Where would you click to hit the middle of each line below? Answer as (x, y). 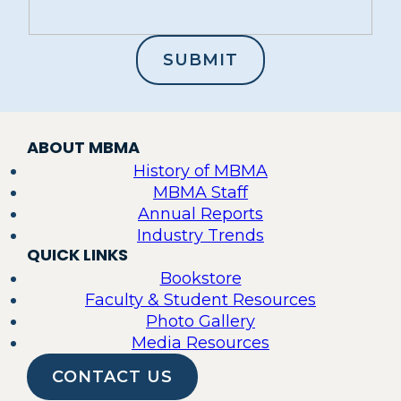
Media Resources (200, 342)
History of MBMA (200, 171)
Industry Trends (200, 235)
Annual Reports (200, 213)
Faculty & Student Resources (200, 299)
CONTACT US (112, 376)
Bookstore (200, 278)
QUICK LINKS (77, 254)
